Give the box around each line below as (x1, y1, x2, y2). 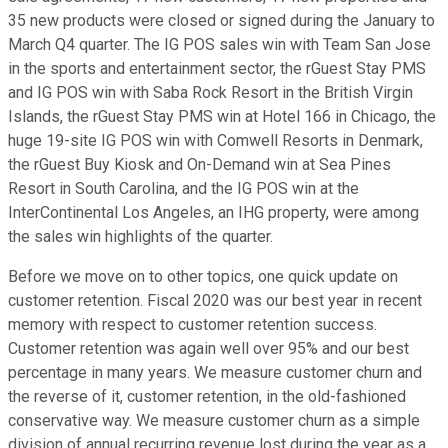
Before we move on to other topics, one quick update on (8, 267, 398, 287)
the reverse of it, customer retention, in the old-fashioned (8, 387, 406, 407)
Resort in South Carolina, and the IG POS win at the (8, 179, 359, 199)
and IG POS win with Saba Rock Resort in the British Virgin (8, 83, 413, 103)
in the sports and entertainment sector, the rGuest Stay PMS (8, 59, 426, 79)
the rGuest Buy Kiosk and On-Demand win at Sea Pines (8, 155, 391, 175)
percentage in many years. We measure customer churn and (8, 363, 422, 383)
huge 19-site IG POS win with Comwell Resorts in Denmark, (8, 131, 423, 151)
